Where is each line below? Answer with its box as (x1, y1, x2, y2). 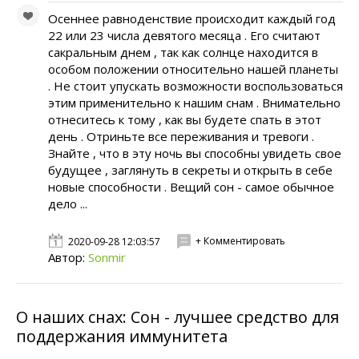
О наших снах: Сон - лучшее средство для (16, 306, 339, 328)
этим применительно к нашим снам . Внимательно (48, 95, 341, 111)
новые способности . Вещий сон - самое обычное (48, 179, 334, 195)
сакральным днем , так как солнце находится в (48, 44, 318, 60)
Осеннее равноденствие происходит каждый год (48, 10, 336, 26)
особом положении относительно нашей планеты (48, 61, 338, 77)
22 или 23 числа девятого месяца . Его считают (48, 27, 321, 43)
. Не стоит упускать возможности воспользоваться (48, 78, 343, 94)
